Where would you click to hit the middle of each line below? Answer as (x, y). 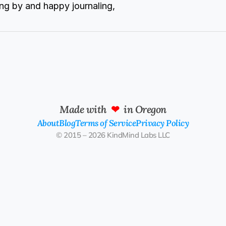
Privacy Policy (162, 123)
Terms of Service (106, 123)
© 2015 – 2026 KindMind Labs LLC (113, 135)
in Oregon (143, 109)
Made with (85, 109)
